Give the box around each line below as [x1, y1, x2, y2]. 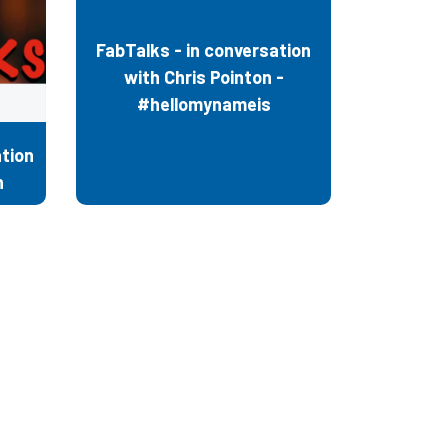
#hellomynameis [136, 92, 271, 115]
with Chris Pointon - [123, 65, 284, 88]
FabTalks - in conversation [96, 38, 311, 61]
